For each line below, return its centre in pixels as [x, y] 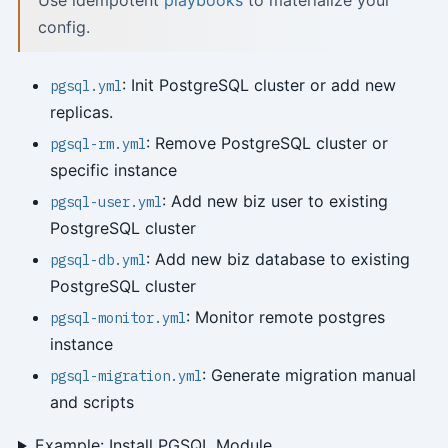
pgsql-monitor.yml [117, 318]
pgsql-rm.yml [97, 144]
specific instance [113, 170]
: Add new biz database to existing [277, 259]
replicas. [81, 112]
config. [63, 27]
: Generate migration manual [308, 375]
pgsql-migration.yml [125, 376]
